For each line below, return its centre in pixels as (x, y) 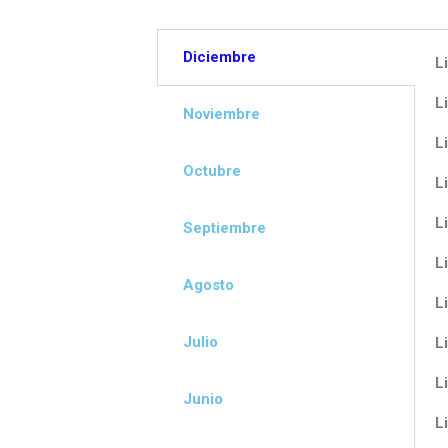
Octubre (212, 171)
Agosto (208, 285)
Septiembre (224, 228)
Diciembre (219, 57)
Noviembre (221, 114)
